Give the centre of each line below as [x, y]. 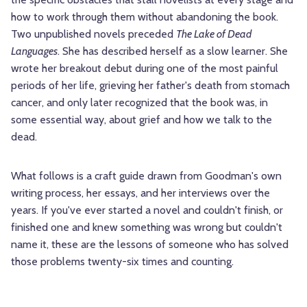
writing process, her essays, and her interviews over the [140, 193]
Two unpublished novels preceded [94, 34]
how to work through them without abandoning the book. [145, 17]
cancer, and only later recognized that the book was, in [139, 103]
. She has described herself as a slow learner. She [173, 51]
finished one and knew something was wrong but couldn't [147, 228]
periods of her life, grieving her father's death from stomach [150, 86]
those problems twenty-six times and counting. [122, 262]
